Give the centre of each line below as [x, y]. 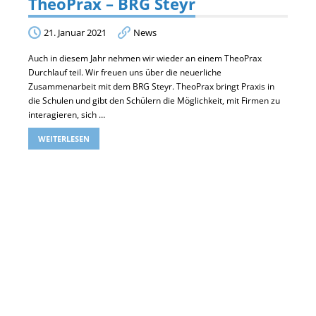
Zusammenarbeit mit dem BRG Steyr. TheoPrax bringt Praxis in [151, 86]
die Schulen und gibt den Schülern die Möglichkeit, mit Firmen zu [154, 100]
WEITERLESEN [64, 138]
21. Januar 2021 [75, 32]
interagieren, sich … [67, 114]
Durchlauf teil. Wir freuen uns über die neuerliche [125, 72]
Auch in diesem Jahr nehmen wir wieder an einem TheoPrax [145, 58]
